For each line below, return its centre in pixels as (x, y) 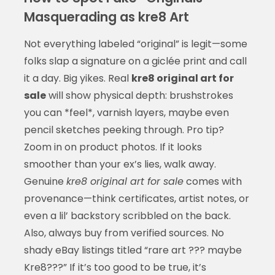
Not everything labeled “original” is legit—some (135, 44)
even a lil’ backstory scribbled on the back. (127, 215)
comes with (212, 181)
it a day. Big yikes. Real (77, 78)
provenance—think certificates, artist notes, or (136, 198)
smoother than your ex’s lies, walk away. (120, 164)
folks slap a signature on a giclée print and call (135, 61)
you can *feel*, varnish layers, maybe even (126, 112)
